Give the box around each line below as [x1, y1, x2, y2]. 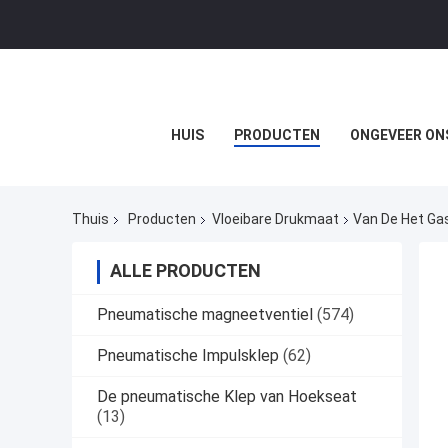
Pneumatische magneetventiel [97, 305, 313, 325]
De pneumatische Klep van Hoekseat [97, 387, 357, 407]
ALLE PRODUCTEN [110, 260, 261, 282]
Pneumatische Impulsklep [97, 346, 279, 366]
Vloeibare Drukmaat [212, 211, 339, 228]
